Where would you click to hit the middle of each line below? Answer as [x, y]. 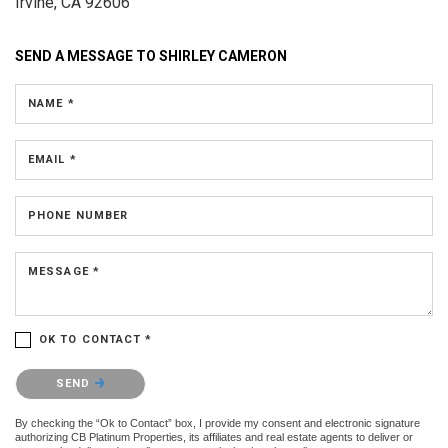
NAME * [51, 103]
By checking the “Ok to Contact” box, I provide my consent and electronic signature [217, 422]
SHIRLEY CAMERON [223, 55]
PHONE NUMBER [78, 215]
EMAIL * [52, 159]
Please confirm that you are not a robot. [127, 372]
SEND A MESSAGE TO [87, 55]
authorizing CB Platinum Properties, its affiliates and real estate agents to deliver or [214, 436]
